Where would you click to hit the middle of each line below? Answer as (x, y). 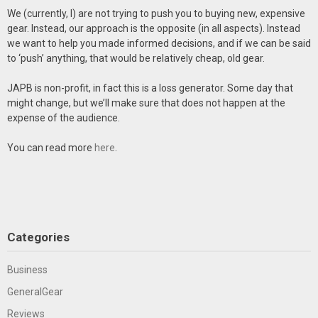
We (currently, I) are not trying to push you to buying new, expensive (156, 13)
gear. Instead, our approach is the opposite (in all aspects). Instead (154, 28)
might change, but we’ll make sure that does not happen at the (146, 103)
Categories (38, 237)
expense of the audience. (64, 117)
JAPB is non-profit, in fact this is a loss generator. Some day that (150, 88)
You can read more (51, 147)
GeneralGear (35, 291)
